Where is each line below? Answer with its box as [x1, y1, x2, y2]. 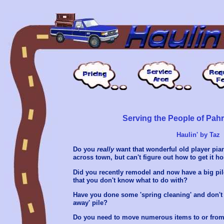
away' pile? [73, 198, 107, 206]
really [97, 145, 114, 153]
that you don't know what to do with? [73, 176, 187, 184]
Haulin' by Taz [176, 131, 220, 138]
